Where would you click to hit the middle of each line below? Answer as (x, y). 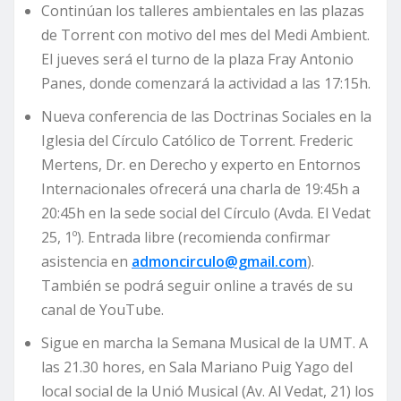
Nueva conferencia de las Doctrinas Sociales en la (206, 117)
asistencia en (86, 262)
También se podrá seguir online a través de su (197, 286)
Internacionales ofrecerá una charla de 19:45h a (200, 189)
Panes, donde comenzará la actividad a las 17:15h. (206, 84)
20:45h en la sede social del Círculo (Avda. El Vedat (206, 213)
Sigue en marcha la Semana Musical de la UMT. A (205, 343)
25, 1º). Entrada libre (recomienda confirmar (186, 238)
